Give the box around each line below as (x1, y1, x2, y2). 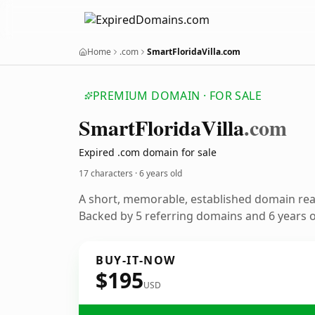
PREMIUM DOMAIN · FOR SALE (93, 88, 262, 103)
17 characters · (79, 167, 139, 179)
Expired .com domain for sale (79, 146, 217, 159)
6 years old (139, 167, 182, 179)
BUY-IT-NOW (96, 252, 176, 268)
